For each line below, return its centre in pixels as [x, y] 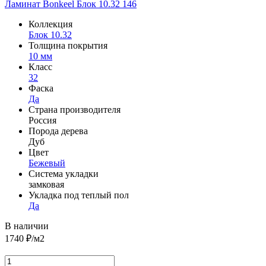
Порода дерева [58, 131]
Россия [42, 120]
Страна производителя [75, 109]
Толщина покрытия [68, 45]
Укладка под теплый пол [79, 195]
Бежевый [47, 163]
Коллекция [50, 24]
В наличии [27, 226]
